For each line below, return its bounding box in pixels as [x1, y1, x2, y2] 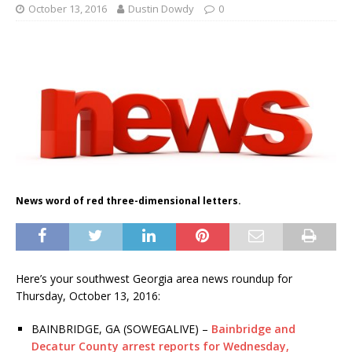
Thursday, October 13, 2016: [16, 288, 160, 303]
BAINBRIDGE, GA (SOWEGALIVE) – [31, 321, 211, 336]
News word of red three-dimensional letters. [16, 193, 241, 207]
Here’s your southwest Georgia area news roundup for [16, 270, 292, 286]
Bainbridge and [211, 321, 295, 336]
